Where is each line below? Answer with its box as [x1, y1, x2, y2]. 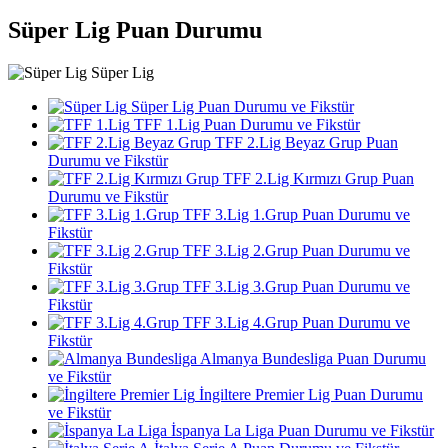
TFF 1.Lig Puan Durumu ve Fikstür [130, 116, 360, 134]
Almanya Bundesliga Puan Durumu [197, 350, 426, 368]
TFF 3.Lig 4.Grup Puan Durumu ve [179, 314, 410, 332]
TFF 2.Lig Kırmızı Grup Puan [219, 170, 414, 188]
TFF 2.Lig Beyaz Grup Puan [211, 134, 398, 152]
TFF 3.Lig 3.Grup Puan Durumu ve [179, 278, 410, 296]
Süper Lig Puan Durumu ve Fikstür [127, 98, 354, 116]
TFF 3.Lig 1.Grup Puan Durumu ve [179, 206, 410, 224]
